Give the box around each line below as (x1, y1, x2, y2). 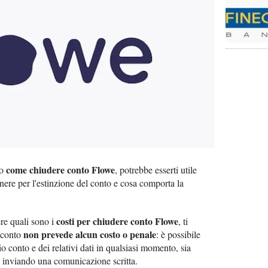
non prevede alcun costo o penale (23, 227, 156, 242)
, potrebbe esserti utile (115, 163, 197, 176)
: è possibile (156, 228, 200, 241)
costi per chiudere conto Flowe (56, 214, 178, 229)
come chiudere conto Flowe (6, 163, 115, 177)
